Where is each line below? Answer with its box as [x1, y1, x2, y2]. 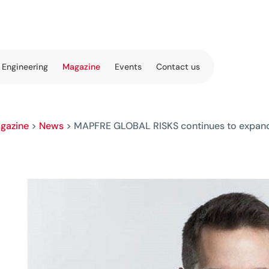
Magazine [62, 61, 100, 72]
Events [115, 61, 142, 72]
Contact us [156, 61, 200, 72]
